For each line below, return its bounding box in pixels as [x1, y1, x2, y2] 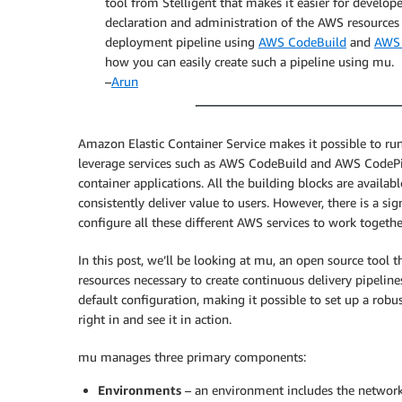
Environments [98, 382, 181, 398]
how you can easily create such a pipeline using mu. [105, 54, 394, 69]
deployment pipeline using [105, 34, 258, 49]
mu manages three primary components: [78, 349, 306, 364]
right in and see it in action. [78, 311, 232, 327]
